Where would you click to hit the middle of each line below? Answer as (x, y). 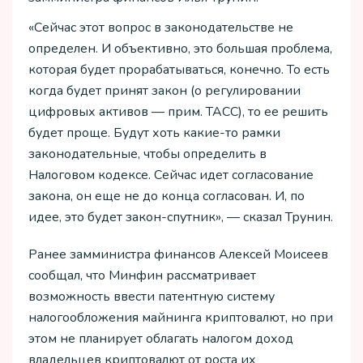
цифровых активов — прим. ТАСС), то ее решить (178, 111)
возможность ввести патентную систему (152, 297)
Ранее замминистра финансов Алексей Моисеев (178, 255)
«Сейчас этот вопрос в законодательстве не (161, 27)
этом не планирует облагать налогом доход (161, 339)
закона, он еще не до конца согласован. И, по (167, 196)
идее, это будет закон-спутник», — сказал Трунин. (181, 217)
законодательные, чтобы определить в (147, 154)
